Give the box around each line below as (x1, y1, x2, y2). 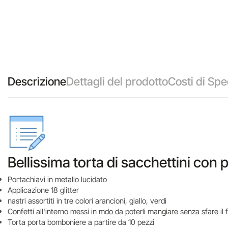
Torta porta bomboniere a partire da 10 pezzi (8, 217, 154, 227)
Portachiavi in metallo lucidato (8, 175, 107, 184)
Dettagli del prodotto (66, 75, 168, 88)
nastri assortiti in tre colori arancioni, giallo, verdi (8, 196, 166, 206)
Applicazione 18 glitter (8, 185, 79, 195)
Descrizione (8, 75, 66, 88)
